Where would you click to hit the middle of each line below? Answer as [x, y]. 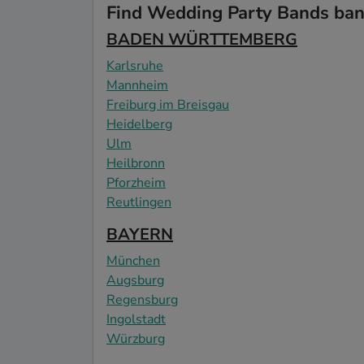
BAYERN [140, 234]
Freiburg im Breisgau [168, 104]
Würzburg [136, 338]
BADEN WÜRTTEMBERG [202, 39]
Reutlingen [139, 202]
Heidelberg [139, 124]
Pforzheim [136, 182]
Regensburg [142, 299]
